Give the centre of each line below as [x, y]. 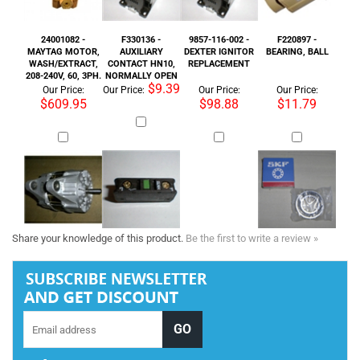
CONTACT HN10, [141, 15]
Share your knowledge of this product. [99, 176]
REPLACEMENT [219, 15]
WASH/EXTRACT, [63, 15]
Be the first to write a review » [252, 176]
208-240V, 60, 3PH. [63, 27]
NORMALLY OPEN [141, 27]
